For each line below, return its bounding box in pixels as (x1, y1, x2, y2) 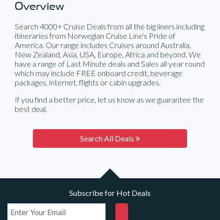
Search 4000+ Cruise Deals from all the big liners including (15, 22, 204, 31)
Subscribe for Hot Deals (69, 188, 151, 197)
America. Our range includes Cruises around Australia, (15, 40, 191, 50)
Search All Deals (80, 134, 136, 143)
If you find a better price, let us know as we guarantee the (15, 95, 204, 104)
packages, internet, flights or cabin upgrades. (15, 78, 161, 87)
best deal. (15, 104, 47, 113)
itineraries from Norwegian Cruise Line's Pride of (15, 31, 175, 40)
